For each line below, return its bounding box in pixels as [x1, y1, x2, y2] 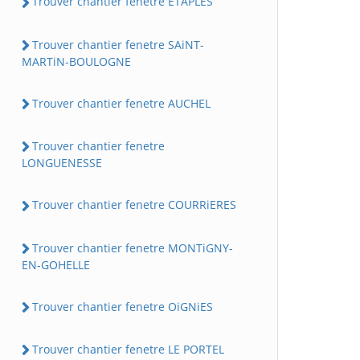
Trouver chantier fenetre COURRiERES [32, 197, 236, 213]
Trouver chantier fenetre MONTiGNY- [32, 239, 233, 256]
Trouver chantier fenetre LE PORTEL [32, 342, 224, 357]
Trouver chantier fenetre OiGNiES [32, 298, 213, 314]
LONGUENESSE [22, 155, 102, 171]
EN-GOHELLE [22, 256, 90, 272]
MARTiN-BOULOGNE [22, 53, 131, 69]
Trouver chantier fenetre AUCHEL [32, 95, 211, 111]
